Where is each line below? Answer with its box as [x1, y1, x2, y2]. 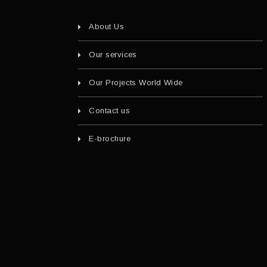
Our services [89, 50, 137, 60]
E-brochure [89, 134, 131, 144]
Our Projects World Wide [89, 78, 183, 88]
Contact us [89, 106, 130, 116]
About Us [89, 22, 125, 32]
